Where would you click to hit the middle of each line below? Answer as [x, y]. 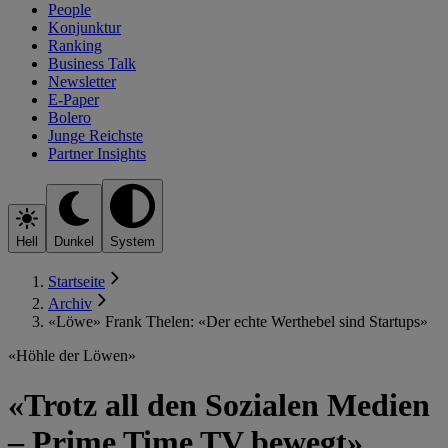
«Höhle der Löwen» [72, 356]
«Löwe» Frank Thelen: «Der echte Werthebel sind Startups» [238, 322]
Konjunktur [84, 27]
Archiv [70, 304]
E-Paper [73, 99]
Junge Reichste [95, 135]
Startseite [76, 282]
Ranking [75, 45]
